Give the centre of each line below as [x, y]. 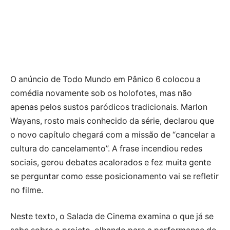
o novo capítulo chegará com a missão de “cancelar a [113, 135]
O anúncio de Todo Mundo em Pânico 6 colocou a [106, 79]
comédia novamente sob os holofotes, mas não [101, 93]
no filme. [27, 190]
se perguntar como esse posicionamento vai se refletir [114, 176]
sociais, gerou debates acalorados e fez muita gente [111, 162]
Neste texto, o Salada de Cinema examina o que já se [112, 217]
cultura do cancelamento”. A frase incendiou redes [106, 148]
